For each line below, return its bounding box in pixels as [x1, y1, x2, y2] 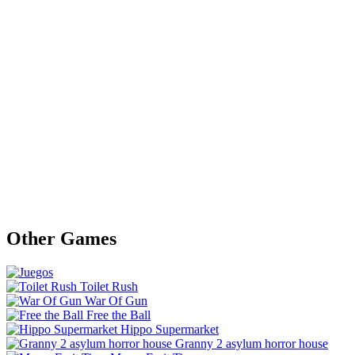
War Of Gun [85, 293, 147, 307]
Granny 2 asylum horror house [175, 336, 328, 350]
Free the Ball [86, 307, 151, 322]
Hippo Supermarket [120, 322, 219, 336]
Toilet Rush [80, 279, 138, 293]
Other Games [6, 227, 116, 249]
